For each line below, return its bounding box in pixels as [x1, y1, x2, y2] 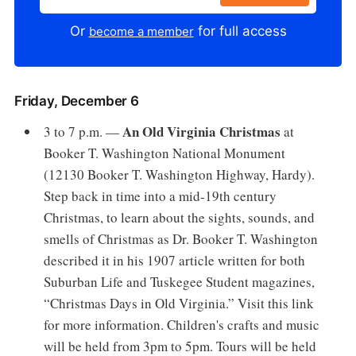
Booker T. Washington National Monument [44, 143, 286, 162]
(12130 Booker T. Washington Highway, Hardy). [44, 164, 315, 184]
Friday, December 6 [14, 92, 139, 109]
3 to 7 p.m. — [44, 122, 123, 141]
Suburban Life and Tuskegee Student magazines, [44, 272, 315, 291]
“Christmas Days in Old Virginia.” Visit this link [44, 293, 315, 312]
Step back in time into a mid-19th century [44, 186, 277, 205]
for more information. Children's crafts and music [44, 315, 320, 334]
